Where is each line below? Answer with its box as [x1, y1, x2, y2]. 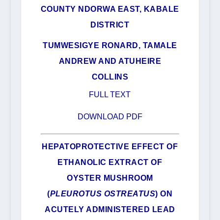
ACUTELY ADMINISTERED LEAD [45, 205, 175, 214]
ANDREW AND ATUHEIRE [58, 56, 162, 65]
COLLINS [91, 72, 129, 81]
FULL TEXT [89, 90, 131, 99]
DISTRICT [90, 20, 130, 29]
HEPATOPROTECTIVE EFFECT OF [42, 142, 178, 151]
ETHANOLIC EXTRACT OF [57, 158, 163, 166]
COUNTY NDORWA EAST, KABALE [40, 4, 179, 13]
